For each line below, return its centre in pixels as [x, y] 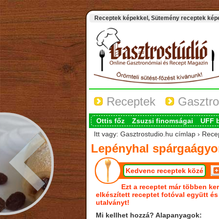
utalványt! [112, 202]
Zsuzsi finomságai [162, 121]
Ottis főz [110, 121]
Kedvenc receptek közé [164, 171]
